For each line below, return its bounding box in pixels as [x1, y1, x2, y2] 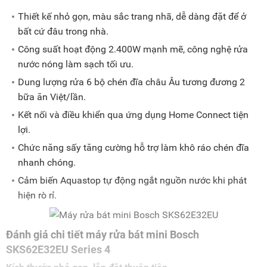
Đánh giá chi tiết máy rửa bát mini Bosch [6, 228, 199, 241]
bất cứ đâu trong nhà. [18, 26, 108, 38]
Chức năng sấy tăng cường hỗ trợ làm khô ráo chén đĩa [18, 142, 249, 154]
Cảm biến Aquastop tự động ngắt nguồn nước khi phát [18, 175, 247, 187]
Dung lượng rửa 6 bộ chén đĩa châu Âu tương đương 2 [18, 76, 245, 88]
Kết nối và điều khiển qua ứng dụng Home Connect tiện [18, 109, 249, 121]
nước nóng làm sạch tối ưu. [18, 58, 133, 70]
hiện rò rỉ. [18, 190, 57, 201]
